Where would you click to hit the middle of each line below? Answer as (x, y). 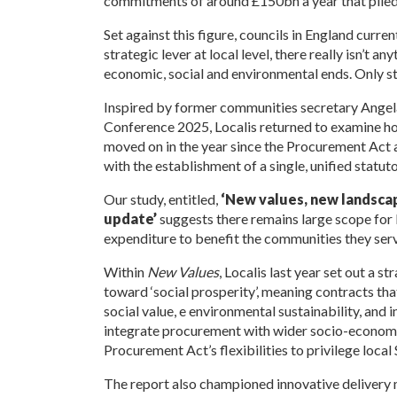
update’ (131, 218)
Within (125, 272)
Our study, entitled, (162, 199)
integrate (131, 330)
